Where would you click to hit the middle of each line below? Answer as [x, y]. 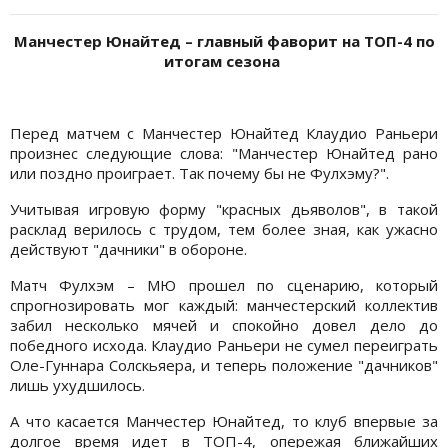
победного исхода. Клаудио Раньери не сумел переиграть [224, 345]
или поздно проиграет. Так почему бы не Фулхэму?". [199, 173]
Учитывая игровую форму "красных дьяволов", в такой [224, 209]
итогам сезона [224, 61]
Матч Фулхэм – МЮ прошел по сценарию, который [224, 285]
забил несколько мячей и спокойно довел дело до [224, 325]
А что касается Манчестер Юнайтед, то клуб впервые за [224, 421]
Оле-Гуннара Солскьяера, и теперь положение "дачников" [224, 365]
